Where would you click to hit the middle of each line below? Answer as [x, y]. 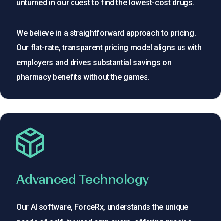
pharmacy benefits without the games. [83, 77]
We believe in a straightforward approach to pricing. [106, 33]
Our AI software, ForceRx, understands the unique [102, 207]
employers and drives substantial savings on [94, 63]
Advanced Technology [83, 179]
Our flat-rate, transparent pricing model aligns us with [109, 48]
